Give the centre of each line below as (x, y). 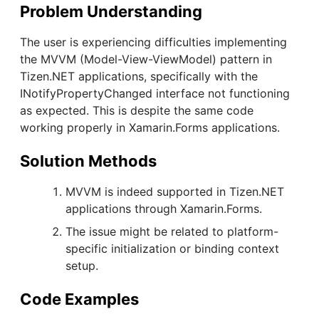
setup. (82, 265)
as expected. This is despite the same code (137, 110)
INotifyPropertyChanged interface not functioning (155, 93)
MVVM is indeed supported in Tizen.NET (175, 191)
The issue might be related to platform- (172, 231)
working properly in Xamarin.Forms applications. (150, 127)
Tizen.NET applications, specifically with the (139, 76)
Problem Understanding (111, 11)
